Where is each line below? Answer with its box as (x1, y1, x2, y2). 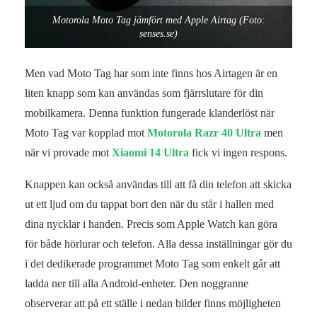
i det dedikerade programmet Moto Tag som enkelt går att (25, 258, 280, 270)
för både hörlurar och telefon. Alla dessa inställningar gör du (25, 238, 292, 250)
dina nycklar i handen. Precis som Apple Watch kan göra (25, 218, 277, 231)
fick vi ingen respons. (189, 146, 287, 159)
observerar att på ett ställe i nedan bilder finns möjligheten (25, 297, 281, 310)
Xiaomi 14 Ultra (112, 146, 189, 159)
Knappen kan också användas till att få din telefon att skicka (25, 178, 292, 191)
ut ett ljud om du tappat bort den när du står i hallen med (25, 198, 274, 211)
